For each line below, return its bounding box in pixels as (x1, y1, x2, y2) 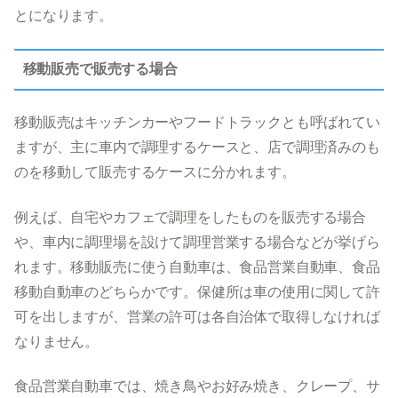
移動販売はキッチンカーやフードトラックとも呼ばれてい (14, 115, 380, 131)
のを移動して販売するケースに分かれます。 (14, 164, 296, 180)
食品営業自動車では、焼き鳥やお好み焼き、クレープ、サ (14, 378, 380, 394)
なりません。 (14, 333, 99, 349)
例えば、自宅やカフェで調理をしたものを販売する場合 (14, 209, 366, 225)
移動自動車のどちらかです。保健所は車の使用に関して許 (14, 283, 380, 299)
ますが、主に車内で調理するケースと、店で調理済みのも (14, 139, 380, 155)
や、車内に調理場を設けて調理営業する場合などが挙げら (14, 234, 380, 250)
